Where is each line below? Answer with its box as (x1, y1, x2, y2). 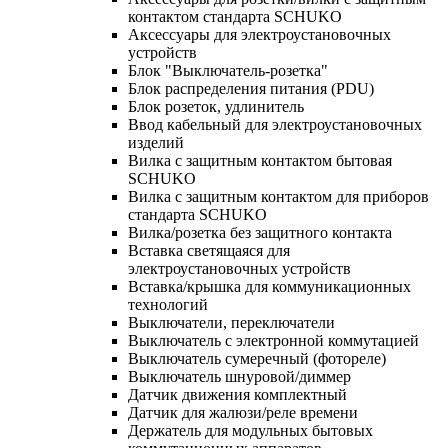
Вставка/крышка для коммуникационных (128, 277, 411, 295)
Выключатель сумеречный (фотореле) (128, 349, 386, 367)
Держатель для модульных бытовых (128, 421, 373, 439)
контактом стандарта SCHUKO (128, 7, 342, 25)
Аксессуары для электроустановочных (128, 25, 391, 43)
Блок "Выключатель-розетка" (128, 61, 328, 79)
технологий (128, 295, 208, 313)
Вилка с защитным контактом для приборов (128, 187, 429, 205)
